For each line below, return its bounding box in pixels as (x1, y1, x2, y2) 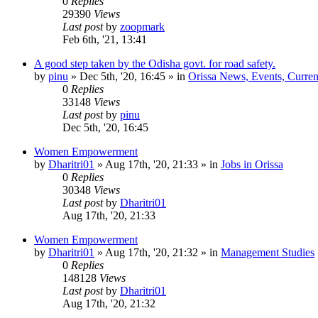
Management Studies (221, 246, 314, 258)
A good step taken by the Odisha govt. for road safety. (34, 57, 275, 70)
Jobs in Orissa (221, 158, 283, 170)
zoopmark (120, 20, 165, 33)
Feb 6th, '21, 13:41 (62, 33, 147, 45)
